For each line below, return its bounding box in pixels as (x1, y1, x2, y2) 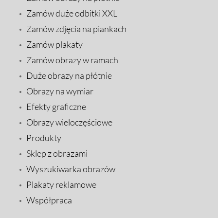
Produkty (26, 132, 61, 143)
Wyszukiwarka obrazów (26, 163, 115, 174)
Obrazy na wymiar (26, 86, 93, 96)
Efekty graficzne (26, 101, 86, 112)
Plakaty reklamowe (26, 179, 96, 190)
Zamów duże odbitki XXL (26, 8, 117, 18)
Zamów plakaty (26, 39, 83, 50)
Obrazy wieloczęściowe (26, 117, 112, 127)
